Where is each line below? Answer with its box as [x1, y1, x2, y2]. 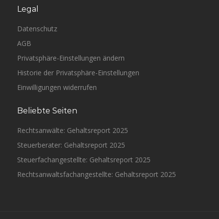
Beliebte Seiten [17, 106, 77, 115]
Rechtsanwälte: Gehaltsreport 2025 [17, 126, 128, 135]
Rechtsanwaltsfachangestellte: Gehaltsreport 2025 [17, 170, 176, 179]
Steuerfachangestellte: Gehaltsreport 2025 [17, 155, 151, 164]
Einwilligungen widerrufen [17, 83, 97, 92]
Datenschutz [17, 24, 57, 33]
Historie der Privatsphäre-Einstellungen [17, 68, 139, 77]
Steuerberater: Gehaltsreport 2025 [17, 140, 125, 150]
